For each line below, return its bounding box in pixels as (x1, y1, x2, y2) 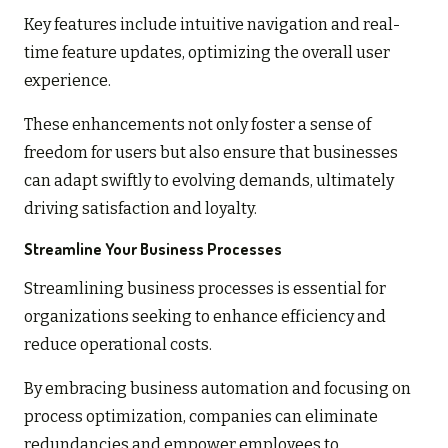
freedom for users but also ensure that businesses (24, 142, 398, 162)
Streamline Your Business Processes (24, 238, 282, 259)
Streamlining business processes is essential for (24, 278, 386, 298)
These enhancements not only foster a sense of (24, 114, 371, 134)
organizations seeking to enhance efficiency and (24, 306, 386, 326)
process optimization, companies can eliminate (24, 406, 378, 426)
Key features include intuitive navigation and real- (24, 14, 400, 34)
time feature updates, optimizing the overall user (24, 42, 390, 62)
